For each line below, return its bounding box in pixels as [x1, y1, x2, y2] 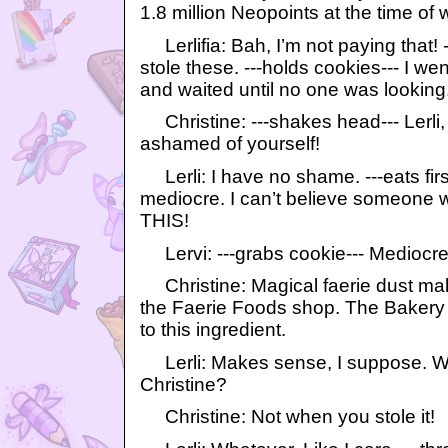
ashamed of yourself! [140, 133, 320, 155]
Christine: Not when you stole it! [140, 406, 435, 428]
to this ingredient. [140, 319, 286, 341]
